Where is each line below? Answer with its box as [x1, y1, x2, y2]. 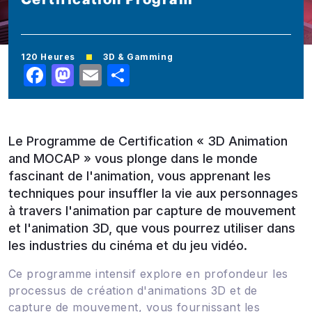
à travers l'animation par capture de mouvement [8, 203, 296, 218]
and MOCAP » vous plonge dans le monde [8, 150, 258, 166]
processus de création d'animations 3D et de [8, 283, 258, 297]
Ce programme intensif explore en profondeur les [8, 266, 288, 281]
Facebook [46, 59, 150, 87]
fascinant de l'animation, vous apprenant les [8, 168, 271, 183]
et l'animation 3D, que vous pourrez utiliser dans [8, 220, 295, 235]
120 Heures [21, 52, 75, 63]
